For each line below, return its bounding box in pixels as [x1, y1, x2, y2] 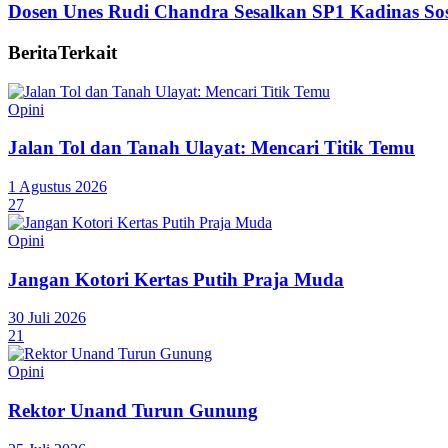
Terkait [58, 41, 117, 63]
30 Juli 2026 [8, 309, 86, 327]
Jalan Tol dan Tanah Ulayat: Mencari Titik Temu [8, 137, 415, 159]
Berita [8, 41, 58, 63]
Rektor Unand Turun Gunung [8, 400, 258, 422]
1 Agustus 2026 [8, 177, 107, 195]
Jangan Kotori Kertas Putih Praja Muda [8, 268, 344, 290]
